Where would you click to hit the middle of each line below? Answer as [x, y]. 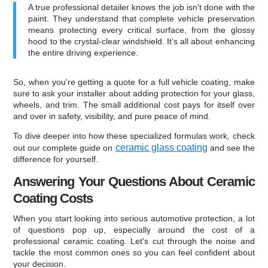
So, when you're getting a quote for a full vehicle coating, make [134, 82]
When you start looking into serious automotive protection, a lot [134, 218]
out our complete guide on [64, 147]
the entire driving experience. [83, 52]
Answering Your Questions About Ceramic [134, 181]
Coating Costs [53, 198]
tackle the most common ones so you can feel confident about [134, 252]
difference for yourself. [56, 159]
